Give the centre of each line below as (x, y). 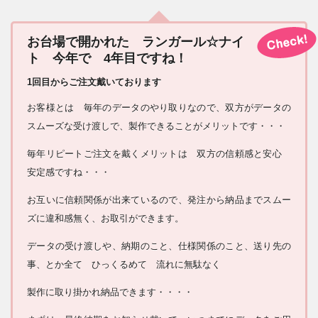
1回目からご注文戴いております (94, 82)
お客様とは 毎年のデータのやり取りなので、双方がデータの (159, 107)
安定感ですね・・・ (68, 172)
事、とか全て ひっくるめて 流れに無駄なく (124, 264)
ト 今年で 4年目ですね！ (107, 59)
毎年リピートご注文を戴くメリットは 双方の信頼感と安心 (159, 153)
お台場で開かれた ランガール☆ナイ (136, 42)
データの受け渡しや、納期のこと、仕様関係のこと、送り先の (159, 246)
